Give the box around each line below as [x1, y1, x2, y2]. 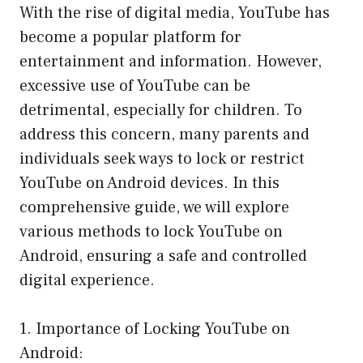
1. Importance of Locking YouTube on [19, 318, 290, 340]
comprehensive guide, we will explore [19, 196, 289, 218]
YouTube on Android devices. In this [19, 172, 280, 194]
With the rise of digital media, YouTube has [19, 2, 330, 23]
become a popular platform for [19, 26, 241, 48]
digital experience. [19, 269, 155, 291]
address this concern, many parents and [19, 123, 310, 145]
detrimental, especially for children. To [19, 99, 302, 121]
